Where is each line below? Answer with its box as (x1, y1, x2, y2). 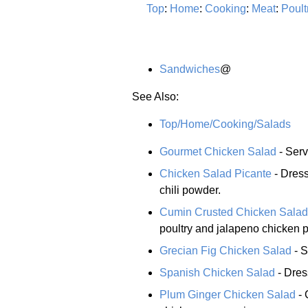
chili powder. (159, 184, 221, 196)
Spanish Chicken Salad (159, 266, 275, 278)
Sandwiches (159, 63, 220, 75)
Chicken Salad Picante (159, 167, 272, 179)
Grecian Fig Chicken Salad (159, 244, 291, 256)
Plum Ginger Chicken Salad (159, 288, 296, 300)
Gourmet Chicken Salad (159, 145, 276, 157)
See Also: (132, 90, 179, 102)
